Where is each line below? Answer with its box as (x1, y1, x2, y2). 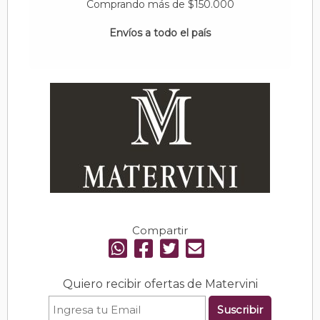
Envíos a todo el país (109, 26, 211, 39)
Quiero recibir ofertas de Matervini (62, 277, 258, 291)
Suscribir (217, 302, 263, 316)
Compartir (132, 224, 188, 237)
